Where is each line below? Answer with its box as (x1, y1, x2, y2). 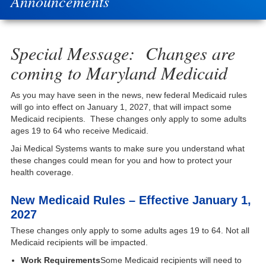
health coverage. (10, 167, 74, 178)
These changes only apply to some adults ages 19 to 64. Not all (10, 226, 249, 236)
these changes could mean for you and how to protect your (10, 156, 232, 166)
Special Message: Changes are (10, 41, 235, 65)
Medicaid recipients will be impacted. (10, 237, 148, 248)
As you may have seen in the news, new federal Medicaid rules (10, 90, 247, 100)
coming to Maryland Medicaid (10, 61, 227, 84)
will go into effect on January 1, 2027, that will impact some (10, 102, 232, 112)
